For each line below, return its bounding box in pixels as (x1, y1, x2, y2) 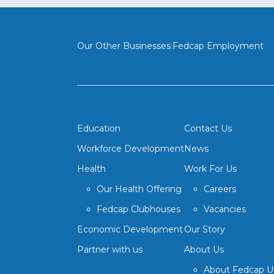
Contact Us (184, 123, 232, 134)
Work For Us (184, 163, 237, 174)
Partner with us (77, 244, 143, 255)
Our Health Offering (97, 183, 182, 194)
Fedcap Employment (172, 40, 264, 51)
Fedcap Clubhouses (97, 204, 180, 215)
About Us (184, 244, 224, 255)
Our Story (184, 224, 225, 235)
